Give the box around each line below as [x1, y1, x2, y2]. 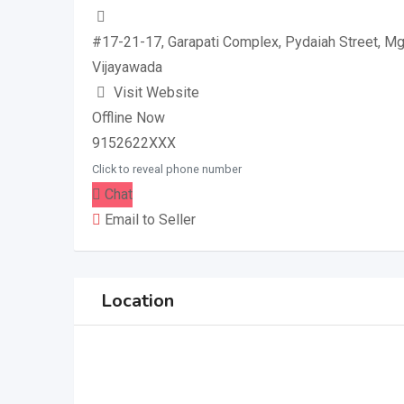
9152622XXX [92, 133, 176, 151]
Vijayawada [92, 58, 162, 76]
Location [101, 288, 174, 313]
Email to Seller [101, 210, 196, 228]
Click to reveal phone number [92, 161, 242, 176]
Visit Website [114, 83, 199, 101]
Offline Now [92, 108, 165, 126]
